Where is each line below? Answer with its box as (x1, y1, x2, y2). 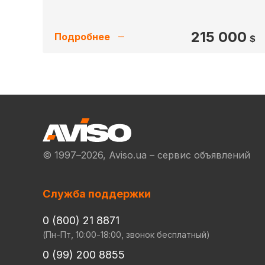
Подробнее (54, 31, 110, 43)
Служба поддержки (43, 188, 151, 200)
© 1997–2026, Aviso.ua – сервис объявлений (43, 149, 250, 161)
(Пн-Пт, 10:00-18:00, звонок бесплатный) (43, 230, 210, 240)
